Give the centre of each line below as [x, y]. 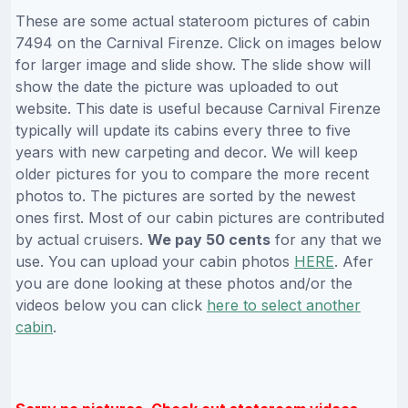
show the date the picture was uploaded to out [177, 86]
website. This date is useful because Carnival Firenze [198, 108]
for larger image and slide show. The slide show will [193, 64]
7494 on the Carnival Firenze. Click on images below [199, 42]
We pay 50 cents [209, 239]
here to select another [284, 305]
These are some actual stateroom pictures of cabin [193, 20]
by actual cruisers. [82, 239]
